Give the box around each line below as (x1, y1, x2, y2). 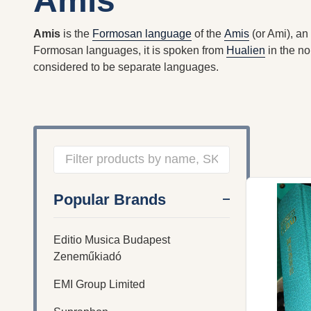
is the (60, 27, 92, 40)
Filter (53, 171, 101, 194)
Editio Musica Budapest (53, 233, 170, 246)
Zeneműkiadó (53, 250, 121, 262)
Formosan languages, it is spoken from (33, 44, 226, 56)
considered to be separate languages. (33, 60, 219, 73)
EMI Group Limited (53, 278, 145, 290)
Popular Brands (53, 190, 166, 208)
